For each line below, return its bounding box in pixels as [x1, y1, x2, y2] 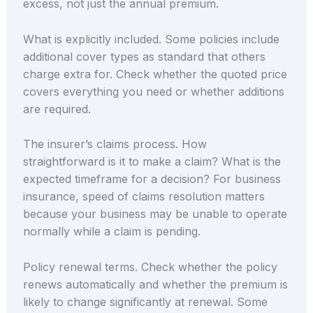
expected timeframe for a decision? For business [22, 172, 281, 187]
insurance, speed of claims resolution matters [22, 189, 265, 204]
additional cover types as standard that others [22, 49, 265, 64]
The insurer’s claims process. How [22, 137, 207, 152]
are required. [22, 101, 91, 116]
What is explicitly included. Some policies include [22, 31, 279, 46]
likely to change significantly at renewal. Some [22, 295, 268, 310]
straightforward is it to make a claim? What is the [22, 154, 281, 169]
